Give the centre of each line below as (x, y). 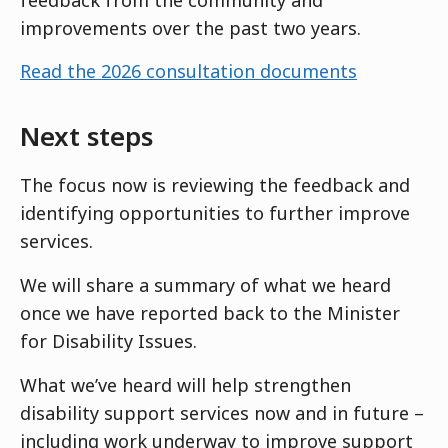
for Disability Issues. (108, 340)
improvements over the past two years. (190, 27)
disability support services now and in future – (222, 412)
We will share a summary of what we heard (205, 284)
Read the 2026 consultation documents (188, 71)
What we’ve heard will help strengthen (185, 384)
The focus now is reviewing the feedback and (215, 184)
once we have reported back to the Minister (210, 312)
